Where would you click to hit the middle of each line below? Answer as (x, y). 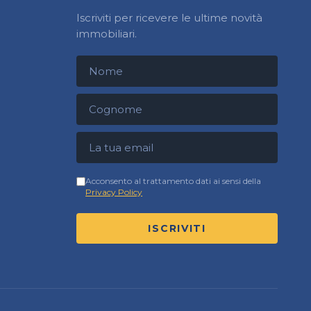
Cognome (103, 99)
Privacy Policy (114, 192)
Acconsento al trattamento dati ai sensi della (174, 181)
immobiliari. (107, 34)
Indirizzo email (116, 137)
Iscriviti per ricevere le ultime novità (170, 18)
